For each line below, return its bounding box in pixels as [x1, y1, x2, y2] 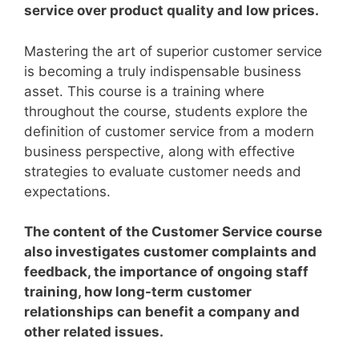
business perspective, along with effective [24, 143, 295, 159]
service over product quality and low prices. [24, 2, 322, 19]
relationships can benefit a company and [24, 304, 300, 321]
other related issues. [24, 324, 163, 341]
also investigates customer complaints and [24, 244, 317, 260]
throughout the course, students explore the [24, 103, 308, 119]
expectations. [24, 183, 111, 200]
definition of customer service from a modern [24, 123, 314, 139]
